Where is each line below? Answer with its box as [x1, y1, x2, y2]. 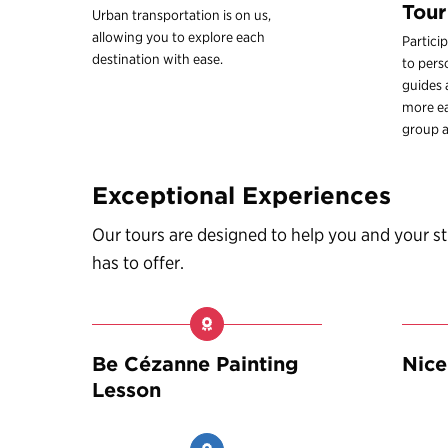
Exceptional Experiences [92, 181, 391, 211]
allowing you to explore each [92, 29, 265, 46]
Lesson [92, 378, 161, 403]
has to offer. [92, 252, 184, 274]
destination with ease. [92, 51, 223, 68]
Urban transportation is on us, [92, 7, 271, 24]
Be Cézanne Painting [92, 352, 299, 377]
